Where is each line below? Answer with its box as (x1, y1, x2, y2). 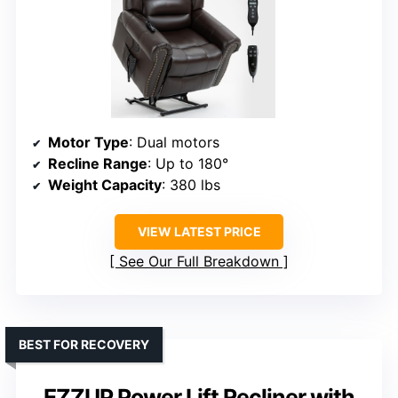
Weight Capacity (48, 176, 162, 195)
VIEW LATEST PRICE (137, 224, 261, 240)
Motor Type (48, 133, 129, 152)
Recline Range (48, 155, 147, 173)
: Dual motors (129, 133, 219, 152)
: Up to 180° (147, 155, 228, 173)
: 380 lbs (162, 176, 220, 195)
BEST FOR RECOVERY (19, 337, 149, 353)
